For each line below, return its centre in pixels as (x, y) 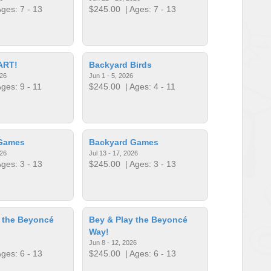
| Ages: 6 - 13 (149, 253)
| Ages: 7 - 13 (149, 9)
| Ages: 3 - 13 (149, 164)
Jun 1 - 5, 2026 (111, 75)
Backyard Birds (121, 64)
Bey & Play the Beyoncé (139, 219)
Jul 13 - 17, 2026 (114, 153)
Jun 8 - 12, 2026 (113, 242)
